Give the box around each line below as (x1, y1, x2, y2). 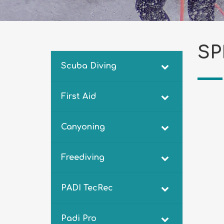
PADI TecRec (61, 183, 113, 192)
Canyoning (61, 122, 105, 131)
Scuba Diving (61, 61, 116, 70)
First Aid (61, 92, 96, 101)
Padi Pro (61, 214, 96, 223)
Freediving (61, 153, 104, 162)
